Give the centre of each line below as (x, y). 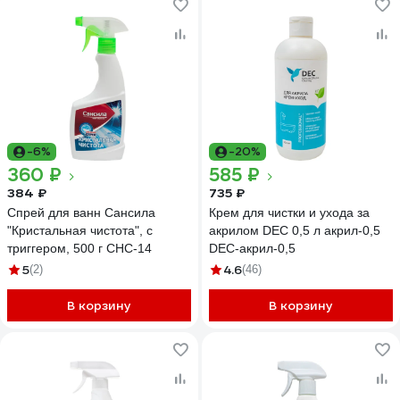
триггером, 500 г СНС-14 (79, 248)
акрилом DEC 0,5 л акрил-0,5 (295, 230)
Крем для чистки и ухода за (289, 212)
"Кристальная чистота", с (80, 230)
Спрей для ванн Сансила (81, 212)
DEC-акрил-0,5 (252, 248)
